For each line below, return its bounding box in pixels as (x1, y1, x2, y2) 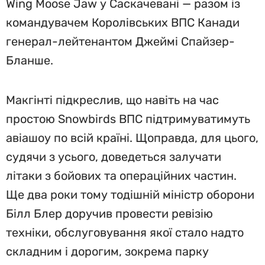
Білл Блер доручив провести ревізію (6, 206, 213, 221)
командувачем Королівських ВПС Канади (6, 15, 240, 30)
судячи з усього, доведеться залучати (6, 150, 221, 164)
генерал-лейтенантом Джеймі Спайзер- (6, 34, 235, 49)
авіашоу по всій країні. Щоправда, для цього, (6, 131, 258, 145)
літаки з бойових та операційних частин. (6, 169, 237, 183)
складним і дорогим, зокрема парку (6, 244, 209, 258)
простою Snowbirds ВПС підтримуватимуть (6, 112, 250, 126)
